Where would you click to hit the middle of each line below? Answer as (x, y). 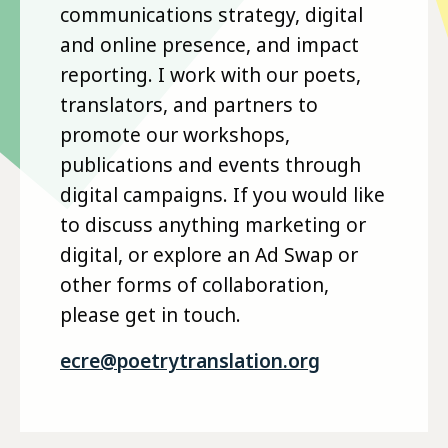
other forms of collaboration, (194, 284)
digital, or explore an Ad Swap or (209, 254)
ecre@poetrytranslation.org (190, 360)
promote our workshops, (175, 134)
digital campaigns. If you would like (222, 194)
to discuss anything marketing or (213, 224)
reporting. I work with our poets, (210, 74)
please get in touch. (150, 314)
